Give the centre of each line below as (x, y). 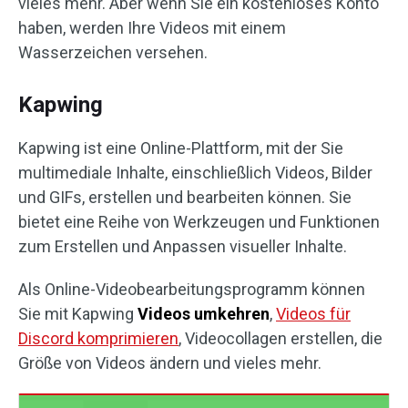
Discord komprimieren (98, 339)
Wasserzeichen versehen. (113, 53)
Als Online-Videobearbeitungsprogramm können (192, 290)
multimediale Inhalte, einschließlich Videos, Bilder (195, 173)
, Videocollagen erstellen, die (280, 339)
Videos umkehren (204, 314)
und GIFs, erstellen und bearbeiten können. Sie (185, 198)
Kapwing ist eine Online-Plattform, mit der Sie (181, 148)
